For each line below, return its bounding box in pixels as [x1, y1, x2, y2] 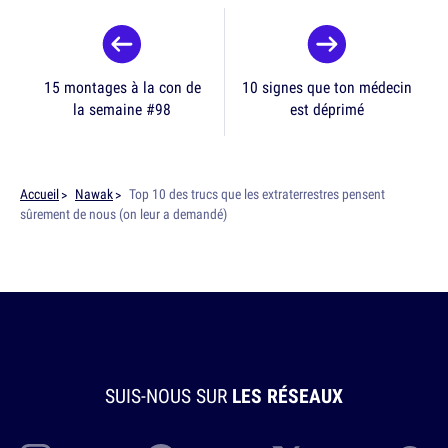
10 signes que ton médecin [241, 76, 412, 99]
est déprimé [289, 98, 364, 121]
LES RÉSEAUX [232, 382, 343, 410]
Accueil [20, 185, 59, 204]
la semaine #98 [73, 98, 171, 121]
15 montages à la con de [43, 76, 201, 99]
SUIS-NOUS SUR [105, 382, 232, 410]
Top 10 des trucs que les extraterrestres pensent [129, 185, 385, 204]
